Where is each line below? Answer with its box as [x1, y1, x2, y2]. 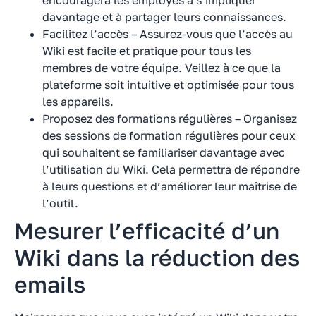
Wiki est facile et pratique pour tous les [42, 43, 251, 58]
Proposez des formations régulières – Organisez [42, 111, 297, 126]
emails [14, 270, 85, 298]
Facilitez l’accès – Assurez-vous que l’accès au [42, 26, 293, 41]
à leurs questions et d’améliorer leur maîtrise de [42, 178, 297, 193]
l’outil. [42, 195, 78, 210]
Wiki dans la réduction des [14, 243, 300, 271]
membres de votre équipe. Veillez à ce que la [42, 60, 281, 75]
